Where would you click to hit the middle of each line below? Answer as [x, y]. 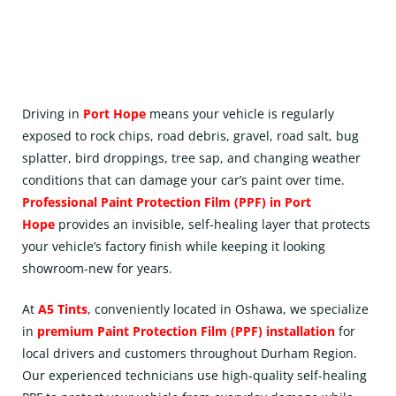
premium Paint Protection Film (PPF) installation [186, 331]
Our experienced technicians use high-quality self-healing [194, 375]
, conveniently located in [161, 309]
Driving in [53, 114]
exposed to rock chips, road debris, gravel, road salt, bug [190, 136]
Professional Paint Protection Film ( [130, 202]
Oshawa [259, 309]
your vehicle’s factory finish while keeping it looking [174, 246]
